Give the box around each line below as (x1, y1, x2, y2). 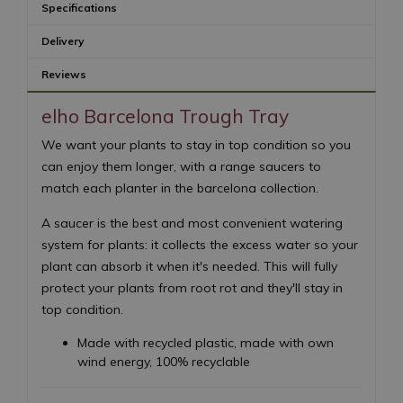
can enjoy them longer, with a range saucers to (41, 158, 321, 175)
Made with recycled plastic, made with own (77, 335, 334, 351)
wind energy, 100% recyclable (77, 354, 250, 370)
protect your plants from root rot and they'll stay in (41, 280, 343, 296)
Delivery (41, 33, 85, 48)
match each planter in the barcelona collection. (41, 180, 318, 196)
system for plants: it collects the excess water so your (41, 237, 358, 253)
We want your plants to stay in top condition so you (41, 137, 351, 153)
